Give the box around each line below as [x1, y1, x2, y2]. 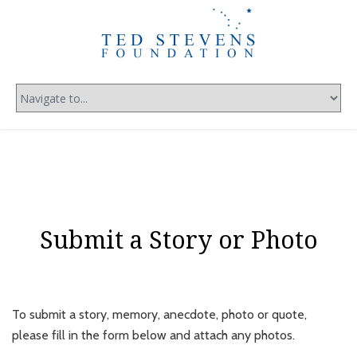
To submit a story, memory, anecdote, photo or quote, [12, 307, 307, 322]
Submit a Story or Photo [39, 226, 318, 254]
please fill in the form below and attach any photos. [12, 328, 295, 343]
